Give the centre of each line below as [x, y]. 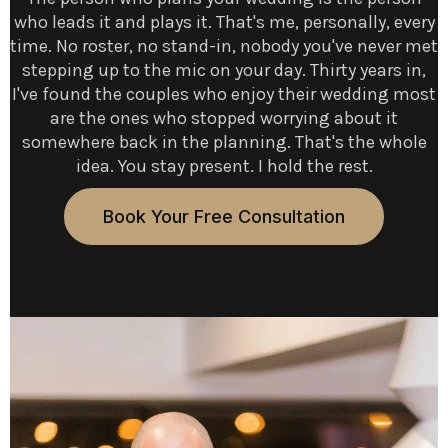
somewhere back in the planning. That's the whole [224, 141]
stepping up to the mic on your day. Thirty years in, [224, 69]
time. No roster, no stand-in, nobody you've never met [224, 45]
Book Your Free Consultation [224, 216]
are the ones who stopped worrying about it [224, 117]
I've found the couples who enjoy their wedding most [224, 93]
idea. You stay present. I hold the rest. [224, 165]
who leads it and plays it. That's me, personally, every [224, 21]
